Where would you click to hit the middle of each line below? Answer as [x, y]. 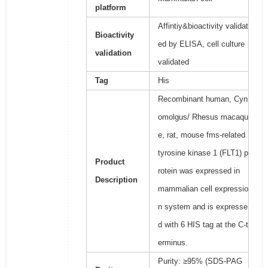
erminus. [173, 243]
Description [116, 180]
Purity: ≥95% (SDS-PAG [200, 261]
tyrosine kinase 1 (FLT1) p [203, 153]
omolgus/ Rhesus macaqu [203, 117]
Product [109, 162]
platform [110, 8]
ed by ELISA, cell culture [201, 44]
